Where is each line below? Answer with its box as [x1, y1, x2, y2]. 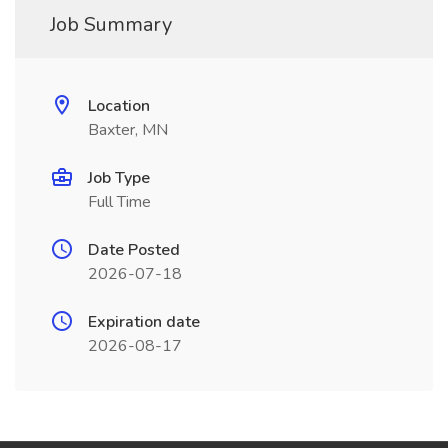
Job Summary [50, 11, 172, 38]
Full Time [88, 191, 151, 213]
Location [88, 95, 150, 117]
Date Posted [88, 239, 180, 261]
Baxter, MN [88, 119, 168, 141]
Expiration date [88, 311, 200, 333]
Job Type [88, 167, 150, 189]
